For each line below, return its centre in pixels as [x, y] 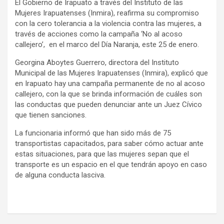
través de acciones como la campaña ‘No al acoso [99, 34]
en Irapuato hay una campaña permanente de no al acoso [110, 83]
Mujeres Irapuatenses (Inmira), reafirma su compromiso [107, 13]
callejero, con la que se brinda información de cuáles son [108, 94]
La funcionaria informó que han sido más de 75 [93, 133]
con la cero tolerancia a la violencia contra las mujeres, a [108, 23]
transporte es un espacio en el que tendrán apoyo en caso [111, 164]
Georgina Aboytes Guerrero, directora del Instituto [97, 62]
